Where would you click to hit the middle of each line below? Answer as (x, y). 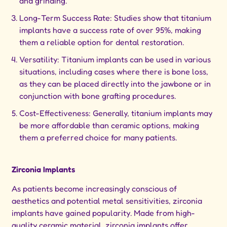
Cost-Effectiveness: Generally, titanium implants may (116, 113)
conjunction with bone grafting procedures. (98, 96)
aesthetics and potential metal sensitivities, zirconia (107, 201)
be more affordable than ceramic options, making (109, 125)
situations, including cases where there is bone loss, (114, 72)
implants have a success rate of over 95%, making (110, 30)
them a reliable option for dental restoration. (102, 42)
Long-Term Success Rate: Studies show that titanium (116, 18)
